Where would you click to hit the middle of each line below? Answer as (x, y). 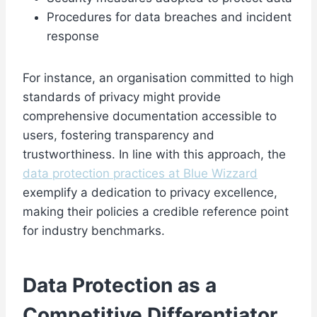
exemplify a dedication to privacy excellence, (150, 193)
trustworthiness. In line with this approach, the (154, 155)
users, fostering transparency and (119, 136)
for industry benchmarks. (94, 231)
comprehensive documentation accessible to (150, 116)
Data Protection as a (120, 286)
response (73, 36)
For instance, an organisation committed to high (158, 78)
